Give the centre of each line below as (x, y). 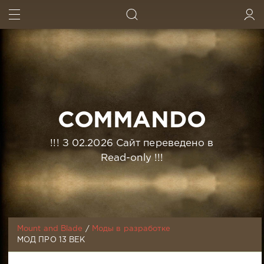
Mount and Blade (50, 229)
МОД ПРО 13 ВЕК (51, 240)
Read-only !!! (132, 158)
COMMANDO (132, 121)
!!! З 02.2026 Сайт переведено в (132, 143)
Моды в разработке (131, 229)
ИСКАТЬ (225, 18)
